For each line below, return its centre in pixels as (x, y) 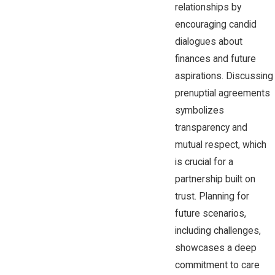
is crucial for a (204, 162)
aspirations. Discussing (224, 76)
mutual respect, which (220, 145)
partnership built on (215, 180)
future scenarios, (210, 214)
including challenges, (218, 231)
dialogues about (208, 42)
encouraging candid (215, 25)
